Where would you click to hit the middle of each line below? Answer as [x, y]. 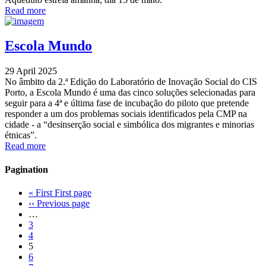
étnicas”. [21, 135]
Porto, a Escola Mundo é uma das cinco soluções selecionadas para [130, 93]
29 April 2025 [31, 71]
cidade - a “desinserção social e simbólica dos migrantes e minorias [129, 125]
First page [73, 192]
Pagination [26, 169]
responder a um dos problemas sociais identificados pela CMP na [126, 114]
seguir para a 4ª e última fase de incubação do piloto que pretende [127, 103]
